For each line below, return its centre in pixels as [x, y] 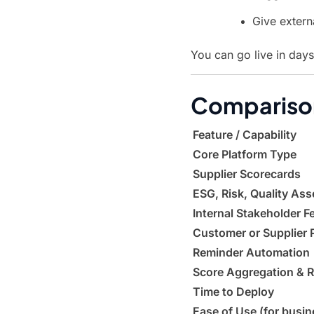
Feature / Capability [245, 135]
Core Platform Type [245, 154]
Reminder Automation [251, 252]
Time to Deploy [233, 292]
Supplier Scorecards [247, 174]
